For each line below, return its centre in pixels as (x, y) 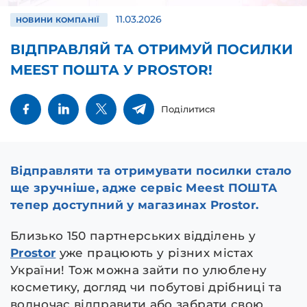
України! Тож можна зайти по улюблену (139, 270)
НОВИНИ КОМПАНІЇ (59, 20)
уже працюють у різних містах (155, 253)
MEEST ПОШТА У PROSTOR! (111, 70)
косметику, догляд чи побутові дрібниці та (146, 287)
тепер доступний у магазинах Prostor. (135, 205)
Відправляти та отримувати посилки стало (151, 170)
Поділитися (188, 109)
